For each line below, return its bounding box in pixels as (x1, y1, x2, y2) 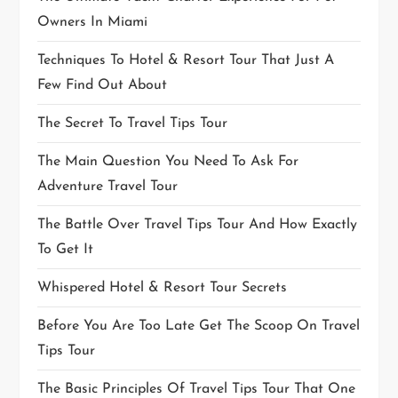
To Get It (37, 243, 94, 258)
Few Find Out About (37, 78, 168, 93)
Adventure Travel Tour (37, 179, 179, 195)
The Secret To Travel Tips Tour (37, 116, 228, 131)
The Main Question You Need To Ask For (37, 155, 299, 170)
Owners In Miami (37, 15, 148, 30)
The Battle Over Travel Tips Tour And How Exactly (37, 218, 358, 233)
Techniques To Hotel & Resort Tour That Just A (37, 53, 335, 68)
